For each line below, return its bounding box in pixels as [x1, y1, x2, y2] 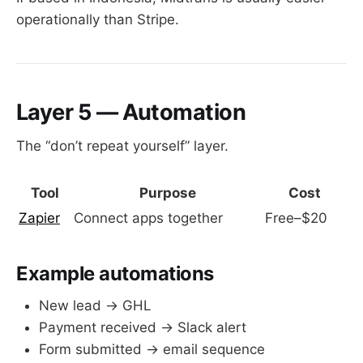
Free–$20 [265, 209, 327, 226]
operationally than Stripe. [16, 11, 179, 28]
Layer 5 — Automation [16, 98, 246, 126]
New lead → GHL [39, 297, 152, 314]
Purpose [139, 184, 196, 201]
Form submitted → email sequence [39, 341, 265, 358]
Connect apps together [74, 209, 223, 226]
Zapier [19, 209, 60, 226]
